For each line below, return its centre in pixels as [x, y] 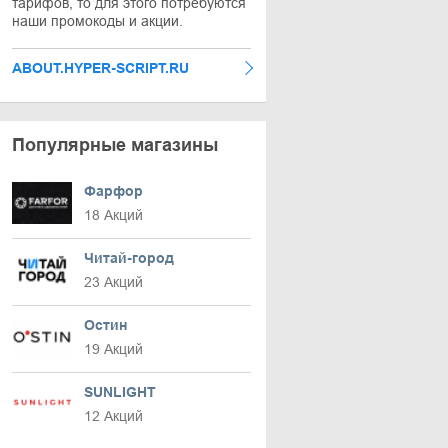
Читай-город [129, 258]
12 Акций [113, 416]
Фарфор [113, 191]
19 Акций [113, 349]
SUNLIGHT [120, 392]
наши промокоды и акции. [97, 21]
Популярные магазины [115, 145]
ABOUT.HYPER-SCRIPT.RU [100, 68]
